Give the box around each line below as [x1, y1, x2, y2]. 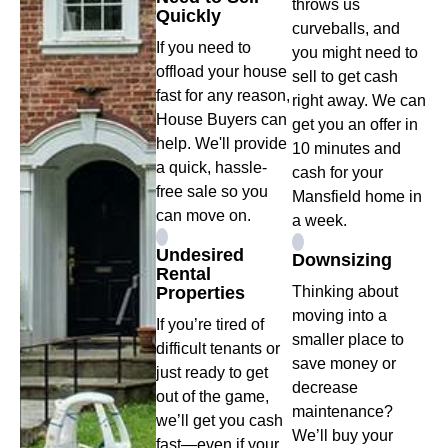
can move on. [156, 206, 251, 224]
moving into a [292, 306, 387, 324]
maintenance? [292, 402, 393, 420]
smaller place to [292, 330, 404, 348]
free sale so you [156, 182, 268, 200]
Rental [156, 263, 211, 284]
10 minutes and [292, 139, 401, 157]
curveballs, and [292, 19, 400, 37]
